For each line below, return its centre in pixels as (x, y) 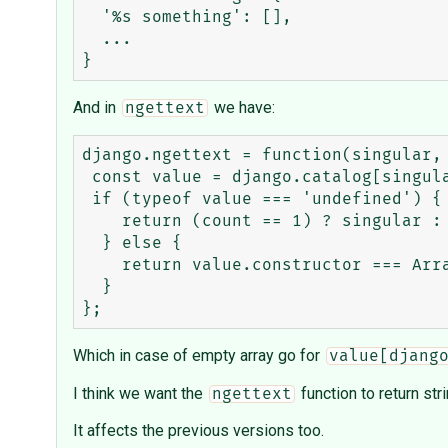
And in (96, 108)
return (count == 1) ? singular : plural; (102, 221)
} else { (92, 243)
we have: (242, 108)
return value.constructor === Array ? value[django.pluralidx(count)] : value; (102, 265)
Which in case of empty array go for (198, 356)
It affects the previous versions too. (198, 431)
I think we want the (140, 394)
